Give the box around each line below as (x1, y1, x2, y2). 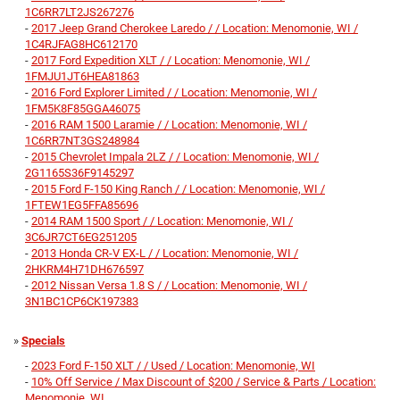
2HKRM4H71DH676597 (25, 262, 144, 277)
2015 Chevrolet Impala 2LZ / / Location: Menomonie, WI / (31, 150, 319, 164)
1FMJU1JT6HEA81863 (25, 70, 139, 84)
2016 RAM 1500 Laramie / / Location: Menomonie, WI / (31, 118, 307, 132)
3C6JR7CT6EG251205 (25, 230, 137, 245)
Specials (21, 334, 65, 348)
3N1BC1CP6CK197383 (25, 295, 138, 309)
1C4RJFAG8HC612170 (25, 37, 137, 52)
